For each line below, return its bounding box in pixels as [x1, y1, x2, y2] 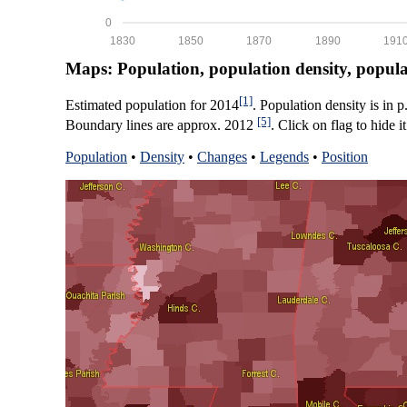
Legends [260, 148, 309, 164]
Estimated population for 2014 [65, 97, 239, 114]
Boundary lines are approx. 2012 [65, 117, 257, 134]
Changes [197, 148, 247, 164]
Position [322, 148, 368, 164]
